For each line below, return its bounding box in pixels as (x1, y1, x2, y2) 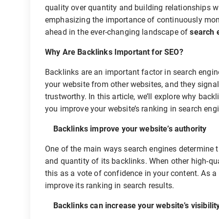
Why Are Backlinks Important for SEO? (45, 47, 183, 57)
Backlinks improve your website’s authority (45, 124, 207, 133)
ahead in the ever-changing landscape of (45, 27, 190, 37)
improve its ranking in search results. (45, 181, 175, 190)
